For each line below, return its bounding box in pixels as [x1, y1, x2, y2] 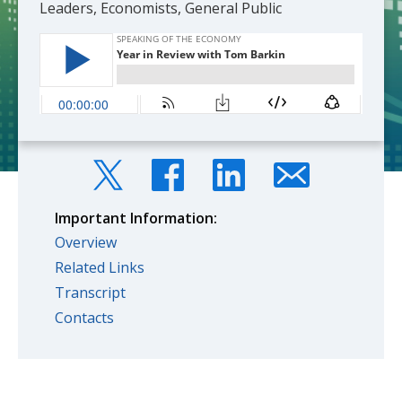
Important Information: [54, 208, 217, 228]
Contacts [54, 308, 114, 328]
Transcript [54, 283, 126, 302]
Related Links [54, 258, 144, 277]
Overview [54, 232, 117, 252]
